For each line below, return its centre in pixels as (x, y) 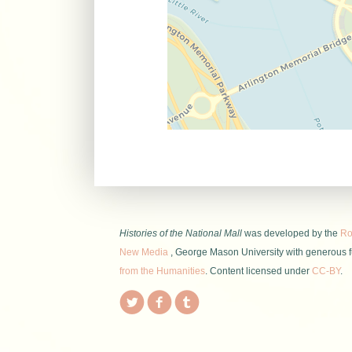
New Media (143, 253)
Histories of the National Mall (180, 234)
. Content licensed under (258, 271)
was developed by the (290, 234)
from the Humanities (162, 271)
